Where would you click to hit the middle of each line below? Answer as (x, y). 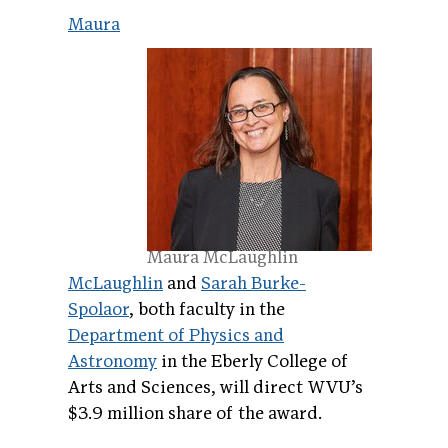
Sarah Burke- (253, 283)
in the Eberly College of (252, 361)
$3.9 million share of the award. (197, 413)
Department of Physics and (176, 335)
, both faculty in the (207, 309)
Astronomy (112, 361)
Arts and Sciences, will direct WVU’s (215, 387)
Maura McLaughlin (222, 257)
